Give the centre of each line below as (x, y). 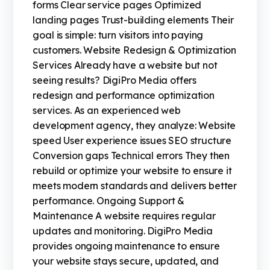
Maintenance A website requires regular (124, 216)
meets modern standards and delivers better (135, 186)
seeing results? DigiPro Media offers (115, 80)
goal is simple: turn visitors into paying (118, 35)
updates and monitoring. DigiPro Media (123, 231)
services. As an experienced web (107, 111)
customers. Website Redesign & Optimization (135, 50)
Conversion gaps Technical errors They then (131, 156)
